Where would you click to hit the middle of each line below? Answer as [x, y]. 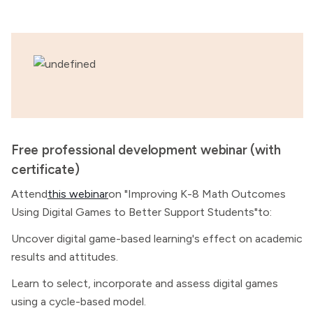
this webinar [78, 194]
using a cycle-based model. [79, 301]
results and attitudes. [65, 257]
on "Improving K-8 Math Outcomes [197, 194]
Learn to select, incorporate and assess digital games [145, 283]
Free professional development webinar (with [146, 150]
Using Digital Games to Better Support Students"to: [141, 212]
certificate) [45, 169]
